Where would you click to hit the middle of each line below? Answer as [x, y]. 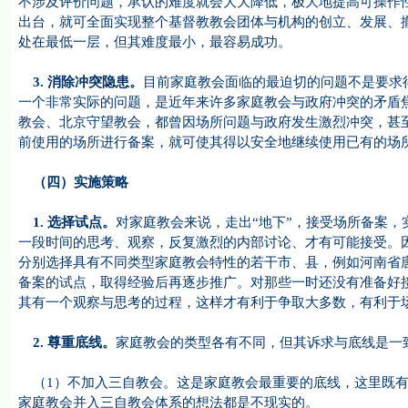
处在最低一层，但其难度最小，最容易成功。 [154, 42]
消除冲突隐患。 [95, 82]
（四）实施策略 [73, 182]
